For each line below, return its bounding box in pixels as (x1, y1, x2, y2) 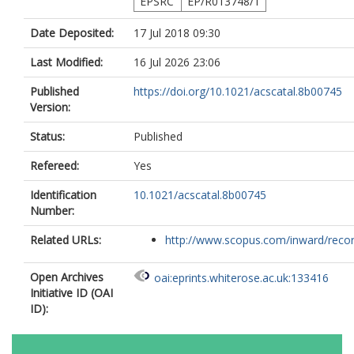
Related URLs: (30, 232, 101, 247)
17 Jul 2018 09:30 (134, 25, 220, 40)
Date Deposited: (30, 25, 114, 40)
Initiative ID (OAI (30, 285, 113, 300)
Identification (30, 187, 96, 202)
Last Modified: (30, 55, 103, 70)
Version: (30, 100, 70, 115)
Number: (30, 203, 74, 218)
